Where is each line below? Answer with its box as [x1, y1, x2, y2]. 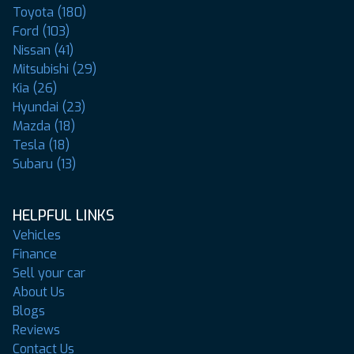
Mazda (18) [13, 118, 75, 134]
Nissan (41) [13, 42, 73, 58]
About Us [13, 284, 65, 300]
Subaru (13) [13, 156, 76, 172]
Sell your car [13, 265, 85, 281]
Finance [13, 246, 57, 262]
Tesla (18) [13, 137, 70, 153]
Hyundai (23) [13, 99, 85, 115]
